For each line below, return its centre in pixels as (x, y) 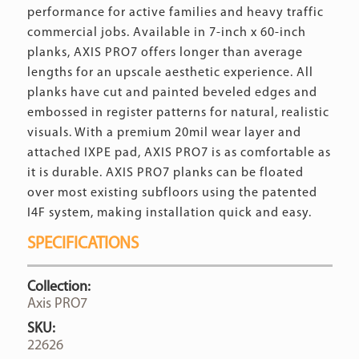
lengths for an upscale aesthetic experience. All (170, 73)
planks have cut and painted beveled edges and (172, 93)
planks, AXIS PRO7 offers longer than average (165, 52)
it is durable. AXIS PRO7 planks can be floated (165, 173)
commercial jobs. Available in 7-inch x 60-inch (166, 32)
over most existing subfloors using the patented (172, 193)
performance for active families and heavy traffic (175, 12)
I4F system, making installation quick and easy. (169, 213)
